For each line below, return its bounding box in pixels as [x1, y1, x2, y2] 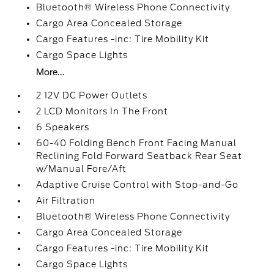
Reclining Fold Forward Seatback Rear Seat [36, 151, 243, 161]
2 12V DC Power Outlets [36, 91, 148, 100]
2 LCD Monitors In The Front [36, 106, 169, 116]
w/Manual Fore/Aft [36, 164, 127, 174]
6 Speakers [36, 122, 90, 132]
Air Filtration [36, 196, 96, 206]
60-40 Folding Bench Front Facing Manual [36, 138, 237, 148]
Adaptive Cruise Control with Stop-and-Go [36, 180, 239, 190]
